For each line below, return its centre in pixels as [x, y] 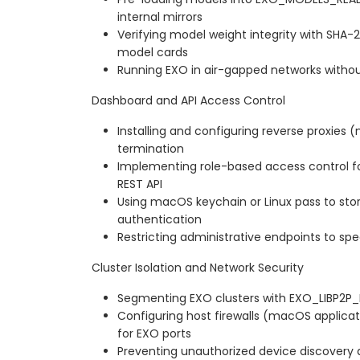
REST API [140, 184]
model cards [153, 53]
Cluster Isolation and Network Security [198, 268]
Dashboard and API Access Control [188, 101]
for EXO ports [154, 334]
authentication [160, 220]
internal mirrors [160, 17]
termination [151, 149]
